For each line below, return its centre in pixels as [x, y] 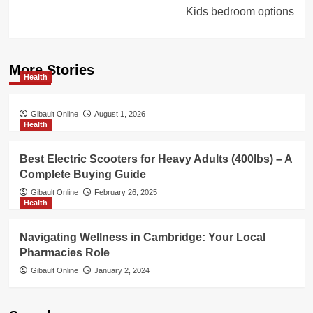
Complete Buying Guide [82, 174]
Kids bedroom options [240, 11]
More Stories [51, 70]
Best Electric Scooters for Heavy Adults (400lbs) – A [155, 159]
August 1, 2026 [119, 114]
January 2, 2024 [122, 270]
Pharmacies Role [64, 252]
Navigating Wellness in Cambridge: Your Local [142, 237]
